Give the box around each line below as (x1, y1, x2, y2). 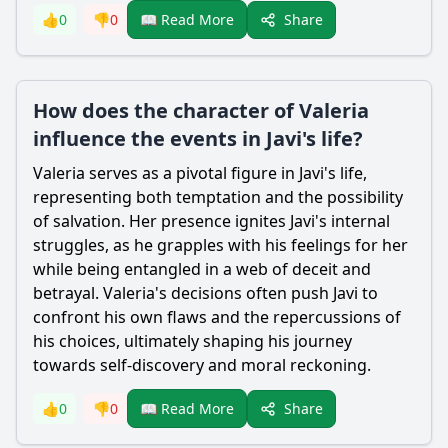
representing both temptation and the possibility (33, 186, 403, 208)
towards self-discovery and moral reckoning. (33, 354, 371, 376)
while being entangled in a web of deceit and (33, 258, 371, 280)
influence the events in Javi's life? (33, 125, 363, 152)
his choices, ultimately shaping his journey (33, 330, 352, 352)
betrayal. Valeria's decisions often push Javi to (33, 282, 378, 304)
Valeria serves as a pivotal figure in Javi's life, (33, 162, 367, 184)
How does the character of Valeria (33, 97, 369, 124)
